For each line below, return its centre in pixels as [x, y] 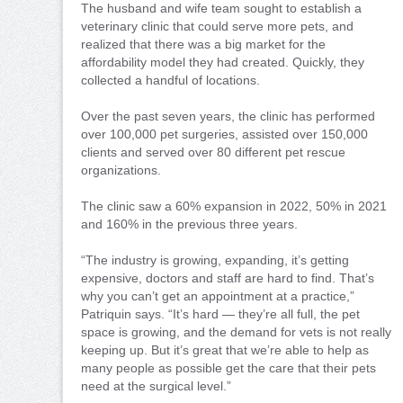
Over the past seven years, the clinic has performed [228, 116]
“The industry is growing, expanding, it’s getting [215, 260]
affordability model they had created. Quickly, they [223, 62]
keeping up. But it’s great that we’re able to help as [225, 349]
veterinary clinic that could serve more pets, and [217, 26]
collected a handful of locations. [170, 80]
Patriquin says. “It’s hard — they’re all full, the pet [220, 313]
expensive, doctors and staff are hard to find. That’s [228, 278]
